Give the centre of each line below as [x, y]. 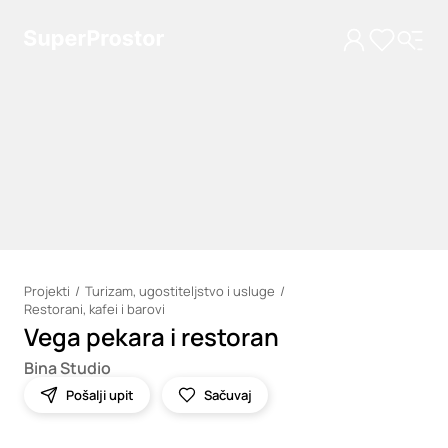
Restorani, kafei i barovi [94, 309]
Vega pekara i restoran [151, 336]
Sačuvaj [228, 395]
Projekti [47, 291]
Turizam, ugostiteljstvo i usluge [180, 291]
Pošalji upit [100, 395]
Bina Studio [67, 368]
